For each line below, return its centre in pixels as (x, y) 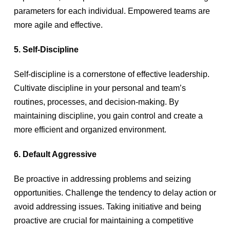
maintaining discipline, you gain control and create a (108, 116)
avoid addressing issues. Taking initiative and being (107, 207)
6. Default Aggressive (56, 154)
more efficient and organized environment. (91, 130)
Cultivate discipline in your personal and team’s (100, 88)
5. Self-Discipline (47, 50)
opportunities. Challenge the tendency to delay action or (115, 193)
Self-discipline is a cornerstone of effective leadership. (111, 74)
